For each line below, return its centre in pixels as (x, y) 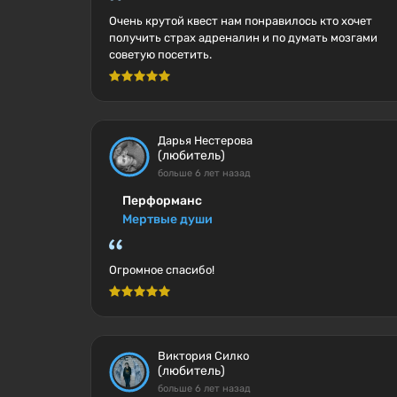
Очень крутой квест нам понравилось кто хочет (241, 21)
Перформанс (162, 201)
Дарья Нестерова (205, 140)
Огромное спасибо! (162, 270)
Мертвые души (167, 219)
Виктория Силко (203, 356)
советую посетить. (160, 54)
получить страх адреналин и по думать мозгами (243, 38)
